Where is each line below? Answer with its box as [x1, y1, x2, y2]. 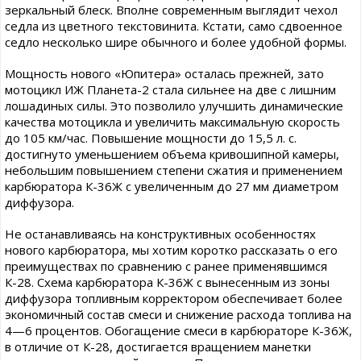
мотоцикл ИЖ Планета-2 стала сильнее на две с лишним [5, 81, 336, 98]
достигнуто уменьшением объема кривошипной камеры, [5, 146, 339, 162]
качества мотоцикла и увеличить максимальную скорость [5, 114, 340, 130]
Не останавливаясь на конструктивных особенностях [5, 226, 316, 242]
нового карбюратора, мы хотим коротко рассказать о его [5, 242, 338, 258]
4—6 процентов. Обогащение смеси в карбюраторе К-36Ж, [5, 322, 352, 338]
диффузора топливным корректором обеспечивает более [5, 290, 342, 306]
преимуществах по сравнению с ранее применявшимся [5, 258, 327, 274]
